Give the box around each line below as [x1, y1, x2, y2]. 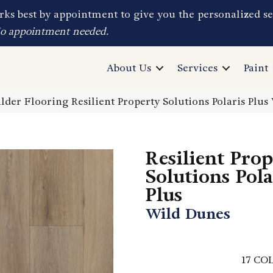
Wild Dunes [146, 204, 230, 223]
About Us [107, 62, 152, 75]
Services [177, 62, 218, 75]
